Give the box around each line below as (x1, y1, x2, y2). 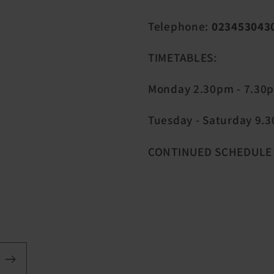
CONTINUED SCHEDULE (148, 143, 272, 160)
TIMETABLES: (148, 49, 217, 65)
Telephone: (148, 18, 212, 34)
